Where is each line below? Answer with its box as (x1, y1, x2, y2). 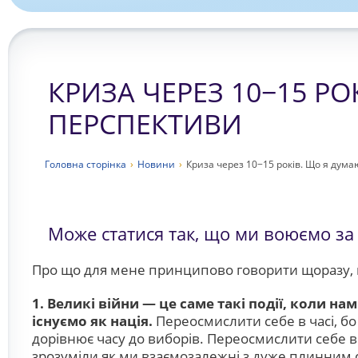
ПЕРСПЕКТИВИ (48, 105, 242, 142)
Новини (137, 157, 175, 171)
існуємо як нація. (32, 312, 153, 330)
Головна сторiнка (45, 157, 126, 171)
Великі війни (47, 294, 142, 312)
